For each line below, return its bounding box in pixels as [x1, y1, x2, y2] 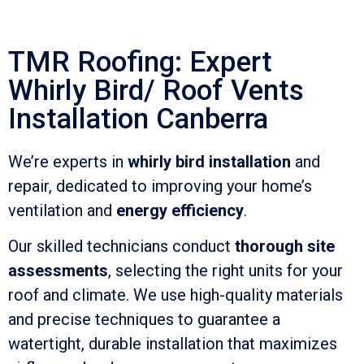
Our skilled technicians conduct [8, 236, 235, 257]
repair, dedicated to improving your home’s [8, 175, 312, 196]
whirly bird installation [128, 151, 291, 171]
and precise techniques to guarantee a [8, 310, 280, 330]
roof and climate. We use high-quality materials [8, 285, 343, 305]
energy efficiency [116, 200, 244, 220]
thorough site [235, 236, 335, 257]
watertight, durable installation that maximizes [8, 334, 337, 354]
